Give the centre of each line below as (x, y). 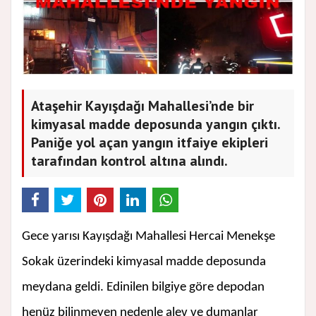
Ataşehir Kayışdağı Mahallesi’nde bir (142, 106)
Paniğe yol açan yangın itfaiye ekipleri (150, 143)
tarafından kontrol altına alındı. (129, 161)
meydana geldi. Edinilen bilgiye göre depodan (143, 288)
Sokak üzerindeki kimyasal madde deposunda (144, 262)
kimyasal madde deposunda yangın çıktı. (156, 124)
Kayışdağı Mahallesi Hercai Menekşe (179, 237)
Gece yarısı (52, 237)
